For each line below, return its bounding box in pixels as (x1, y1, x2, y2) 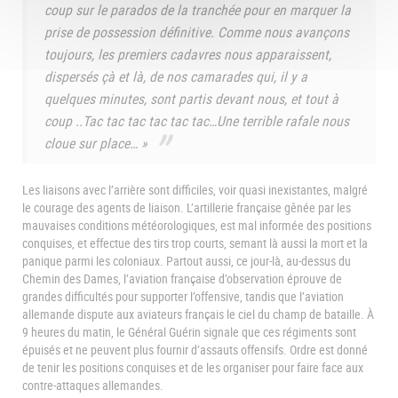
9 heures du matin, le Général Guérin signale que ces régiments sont (22, 322, 356, 340)
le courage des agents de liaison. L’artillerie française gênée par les (22, 198, 351, 216)
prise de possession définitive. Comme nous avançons (44, 22, 349, 43)
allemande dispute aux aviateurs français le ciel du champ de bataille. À (22, 305, 374, 322)
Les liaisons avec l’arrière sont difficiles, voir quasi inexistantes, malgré (22, 180, 368, 198)
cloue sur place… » (44, 133, 147, 154)
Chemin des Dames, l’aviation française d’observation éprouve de (22, 269, 342, 287)
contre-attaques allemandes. (22, 376, 166, 394)
